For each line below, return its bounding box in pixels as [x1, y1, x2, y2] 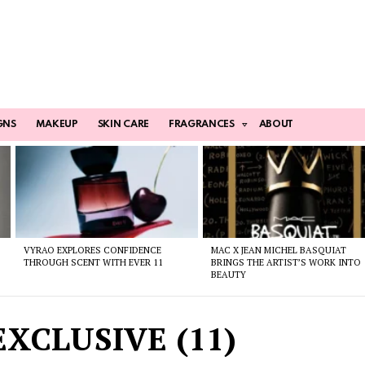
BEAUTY [211, 268, 247, 280]
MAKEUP [35, 120, 78, 130]
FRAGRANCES [168, 120, 235, 130]
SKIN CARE [97, 120, 149, 130]
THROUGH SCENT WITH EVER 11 [23, 256, 163, 268]
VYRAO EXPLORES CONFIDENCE [23, 244, 161, 256]
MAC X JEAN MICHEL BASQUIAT [211, 244, 347, 256]
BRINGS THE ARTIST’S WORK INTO [211, 256, 362, 268]
